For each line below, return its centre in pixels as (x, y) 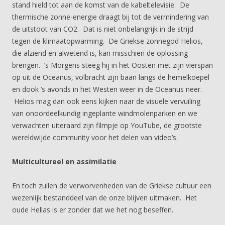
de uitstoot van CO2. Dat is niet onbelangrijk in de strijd (103, 29)
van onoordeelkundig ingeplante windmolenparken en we (105, 113)
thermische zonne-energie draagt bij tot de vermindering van (110, 17)
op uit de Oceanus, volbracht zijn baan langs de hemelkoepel (111, 77)
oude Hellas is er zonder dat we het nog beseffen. (93, 210)
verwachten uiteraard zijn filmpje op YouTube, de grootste (107, 125)
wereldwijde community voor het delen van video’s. (95, 137)
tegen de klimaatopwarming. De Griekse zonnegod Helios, (107, 41)
